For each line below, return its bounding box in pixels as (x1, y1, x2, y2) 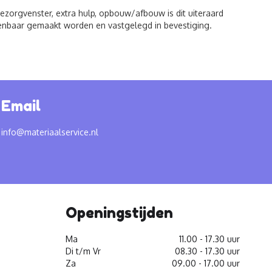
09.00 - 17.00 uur (172, 258, 240, 268)
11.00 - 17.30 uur (179, 234, 240, 244)
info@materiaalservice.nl (1, 127, 99, 137)
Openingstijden (66, 204, 173, 222)
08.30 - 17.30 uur (175, 246, 240, 256)
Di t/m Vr (66, 246, 101, 256)
